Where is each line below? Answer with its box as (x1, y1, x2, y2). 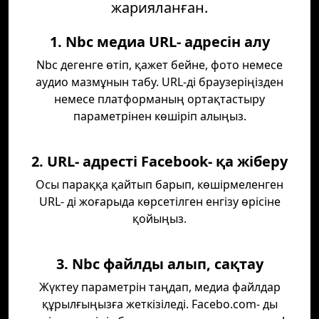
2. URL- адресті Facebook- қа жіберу (31, 152, 288, 171)
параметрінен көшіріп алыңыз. (73, 108, 246, 124)
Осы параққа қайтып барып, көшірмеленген (36, 177, 283, 192)
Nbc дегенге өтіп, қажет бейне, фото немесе (36, 57, 283, 73)
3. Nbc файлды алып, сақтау (56, 254, 263, 273)
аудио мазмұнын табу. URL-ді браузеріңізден (36, 74, 283, 90)
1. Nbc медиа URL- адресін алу (49, 32, 270, 51)
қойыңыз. (132, 211, 187, 226)
